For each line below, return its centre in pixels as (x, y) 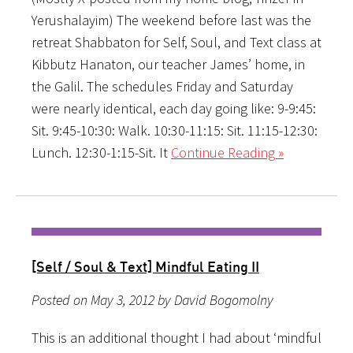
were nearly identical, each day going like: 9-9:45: (174, 108)
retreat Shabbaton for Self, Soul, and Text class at (176, 42)
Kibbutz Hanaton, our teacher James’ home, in (168, 64)
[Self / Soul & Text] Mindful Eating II (145, 266)
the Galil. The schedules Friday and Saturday (162, 86)
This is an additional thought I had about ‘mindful (176, 337)
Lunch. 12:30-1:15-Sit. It (101, 152)
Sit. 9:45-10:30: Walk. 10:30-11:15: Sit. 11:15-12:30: (175, 130)
